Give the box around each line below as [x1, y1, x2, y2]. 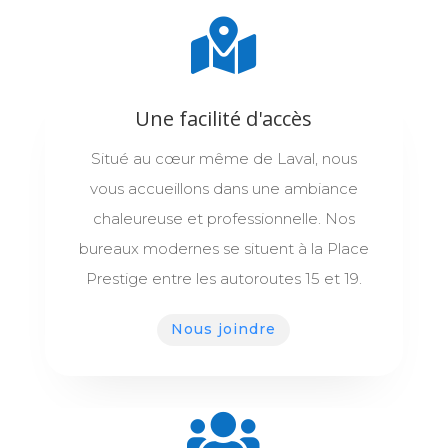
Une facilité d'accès [135, 105, 313, 133]
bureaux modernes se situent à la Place [78, 239, 369, 259]
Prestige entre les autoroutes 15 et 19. [85, 269, 362, 289]
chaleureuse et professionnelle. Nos [92, 209, 355, 229]
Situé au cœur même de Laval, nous [90, 149, 357, 169]
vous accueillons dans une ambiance [89, 179, 358, 199]
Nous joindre [171, 320, 277, 339]
